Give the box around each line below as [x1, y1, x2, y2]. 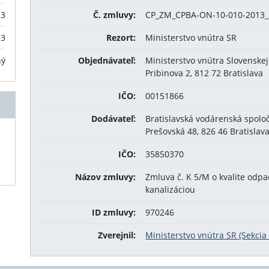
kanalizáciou [145, 184, 196, 195]
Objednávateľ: [78, 55, 136, 66]
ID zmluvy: [92, 207, 136, 218]
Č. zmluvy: [93, 9, 136, 20]
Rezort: [106, 32, 136, 43]
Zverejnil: [98, 229, 136, 241]
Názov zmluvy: [75, 171, 136, 183]
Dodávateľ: [91, 113, 136, 124]
